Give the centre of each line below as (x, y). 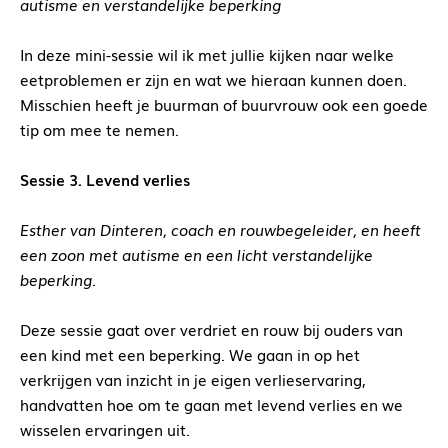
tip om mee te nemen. (99, 129)
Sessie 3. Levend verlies (105, 179)
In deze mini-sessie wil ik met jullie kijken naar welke (207, 54)
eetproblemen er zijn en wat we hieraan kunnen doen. (213, 79)
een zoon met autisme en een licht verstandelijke (196, 254)
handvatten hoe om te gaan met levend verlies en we (211, 404)
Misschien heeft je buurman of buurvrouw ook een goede (224, 104)
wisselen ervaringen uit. (105, 429)
